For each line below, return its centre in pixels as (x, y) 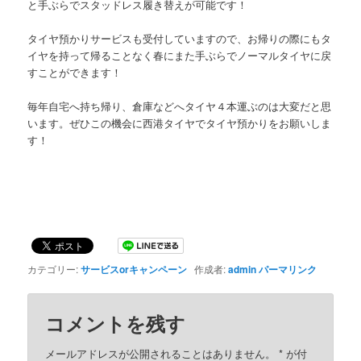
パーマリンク (288, 269)
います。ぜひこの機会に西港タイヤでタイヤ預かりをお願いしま (180, 123)
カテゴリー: (54, 268)
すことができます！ (75, 73)
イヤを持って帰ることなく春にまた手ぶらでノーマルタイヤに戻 (180, 56)
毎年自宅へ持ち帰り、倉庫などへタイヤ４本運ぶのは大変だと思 (180, 106)
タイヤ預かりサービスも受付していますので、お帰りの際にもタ (180, 39)
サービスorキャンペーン (134, 269)
